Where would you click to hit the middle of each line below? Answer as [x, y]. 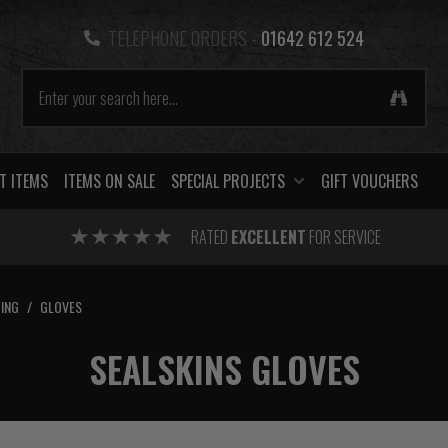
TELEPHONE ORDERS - [182, 38]
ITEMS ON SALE [109, 181]
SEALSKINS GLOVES [224, 368]
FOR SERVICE [343, 237]
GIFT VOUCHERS [369, 181]
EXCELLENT [268, 237]
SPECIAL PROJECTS [228, 181]
